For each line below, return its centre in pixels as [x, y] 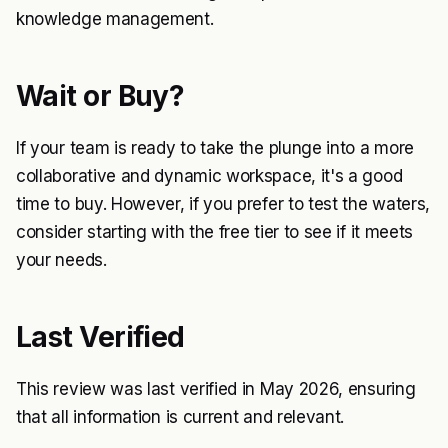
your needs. [61, 260]
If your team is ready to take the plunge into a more [215, 148]
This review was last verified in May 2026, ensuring [216, 389]
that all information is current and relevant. [180, 417]
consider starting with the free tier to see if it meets [215, 232]
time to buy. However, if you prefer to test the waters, [223, 204]
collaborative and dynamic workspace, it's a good [209, 176]
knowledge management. [115, 19]
